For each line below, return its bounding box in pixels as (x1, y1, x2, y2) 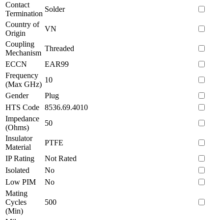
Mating (5, 189, 27, 197)
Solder (45, 4, 65, 13)
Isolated (5, 165, 29, 174)
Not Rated (45, 154, 77, 163)
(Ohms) (5, 123, 29, 132)
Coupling (5, 39, 34, 48)
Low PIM (5, 177, 36, 186)
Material (5, 142, 31, 151)
